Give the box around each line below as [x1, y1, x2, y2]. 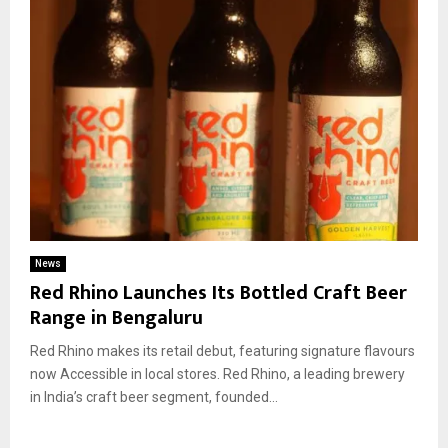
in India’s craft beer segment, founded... [30, 388, 278, 405]
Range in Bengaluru [30, 300, 203, 335]
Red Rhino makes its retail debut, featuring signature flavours [30, 342, 415, 359]
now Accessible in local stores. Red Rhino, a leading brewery [30, 365, 405, 382]
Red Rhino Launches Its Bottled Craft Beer [30, 275, 407, 310]
